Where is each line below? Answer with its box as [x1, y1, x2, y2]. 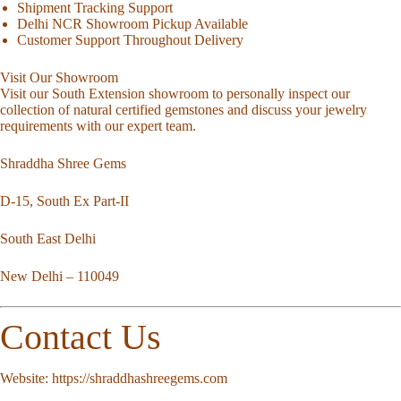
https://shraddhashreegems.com [52, 370, 227, 386]
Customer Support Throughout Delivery [17, 32, 244, 48]
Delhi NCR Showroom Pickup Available [17, 16, 249, 32]
